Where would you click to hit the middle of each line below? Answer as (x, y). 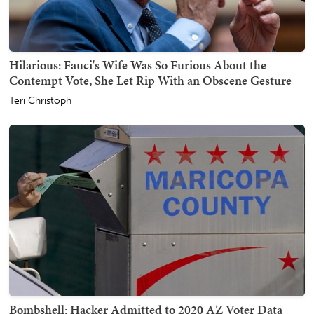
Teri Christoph (40, 101)
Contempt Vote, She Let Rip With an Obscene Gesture (150, 81)
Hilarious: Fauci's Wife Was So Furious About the (138, 65)
